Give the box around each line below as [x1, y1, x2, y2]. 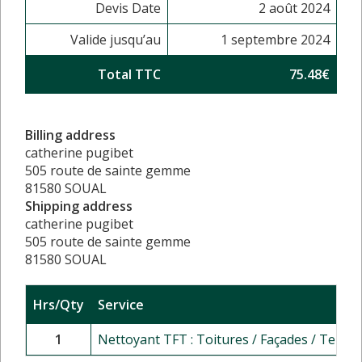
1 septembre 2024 [221, 30, 330, 48]
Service [98, 295, 144, 314]
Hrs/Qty [33, 295, 84, 314]
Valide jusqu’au [70, 30, 161, 48]
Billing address [25, 125, 116, 144]
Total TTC [98, 65, 161, 83]
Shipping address [25, 196, 133, 215]
